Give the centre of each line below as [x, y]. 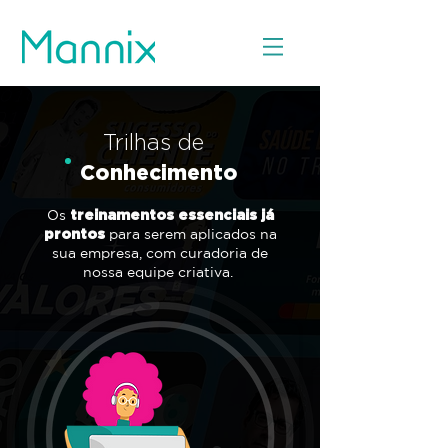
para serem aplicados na [190, 234]
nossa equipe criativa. [160, 272]
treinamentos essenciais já [171, 214]
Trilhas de [153, 142]
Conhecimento [158, 172]
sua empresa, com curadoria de [160, 253]
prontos [74, 233]
